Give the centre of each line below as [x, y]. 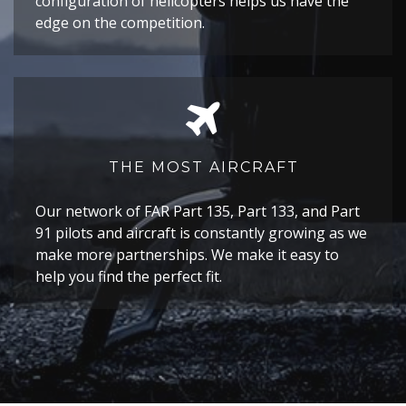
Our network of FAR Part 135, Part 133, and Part [198, 211]
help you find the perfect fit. [129, 276]
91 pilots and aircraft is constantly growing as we [201, 233]
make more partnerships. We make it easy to [187, 255]
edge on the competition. [120, 23]
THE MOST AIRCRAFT [204, 167]
